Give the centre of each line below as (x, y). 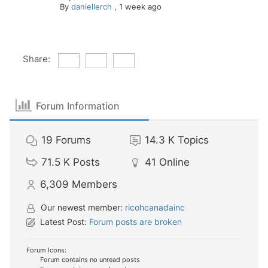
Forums (73, 140)
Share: (36, 59)
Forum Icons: (46, 250)
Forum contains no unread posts (89, 260)
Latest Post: (63, 222)
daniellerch (91, 7)
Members (95, 185)
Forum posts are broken (135, 222)
